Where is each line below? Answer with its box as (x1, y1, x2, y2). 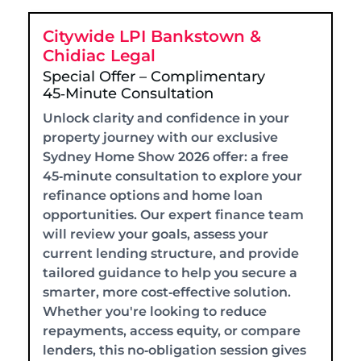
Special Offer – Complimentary (43, 67, 265, 85)
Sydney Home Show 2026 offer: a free (43, 148, 288, 164)
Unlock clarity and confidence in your (43, 110, 289, 126)
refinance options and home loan (43, 187, 263, 203)
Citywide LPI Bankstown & (43, 26, 261, 46)
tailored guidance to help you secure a (43, 264, 297, 280)
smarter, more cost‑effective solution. (43, 284, 291, 300)
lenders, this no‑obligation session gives (43, 342, 306, 358)
